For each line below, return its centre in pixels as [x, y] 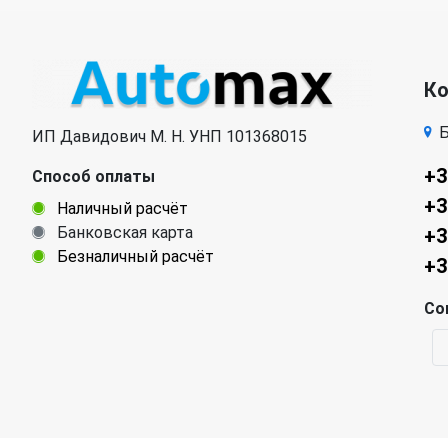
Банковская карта [123, 232]
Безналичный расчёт [133, 256]
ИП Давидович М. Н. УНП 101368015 [169, 136]
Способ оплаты [93, 176]
